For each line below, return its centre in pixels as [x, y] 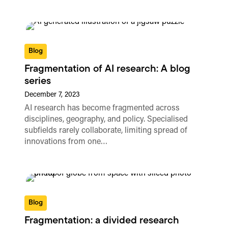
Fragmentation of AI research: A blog [108, 69]
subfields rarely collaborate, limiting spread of [106, 131]
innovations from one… [66, 142]
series [38, 81]
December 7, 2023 [52, 95]
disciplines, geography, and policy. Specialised [106, 119]
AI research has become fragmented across [102, 108]
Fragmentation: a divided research [102, 221]
